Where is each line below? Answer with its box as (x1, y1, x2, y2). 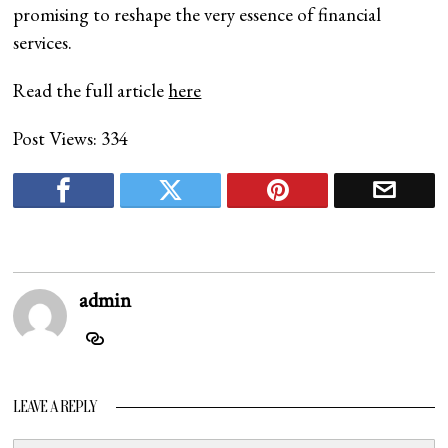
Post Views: (13, 126, 98, 152)
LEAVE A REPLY (13, 398, 97, 417)
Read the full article (13, 78, 169, 104)
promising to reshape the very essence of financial (13, 2, 382, 28)
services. (13, 30, 73, 56)
